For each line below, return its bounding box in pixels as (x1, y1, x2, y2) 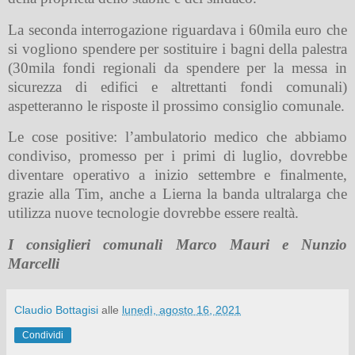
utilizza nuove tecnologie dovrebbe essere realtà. (8, 204, 299, 222)
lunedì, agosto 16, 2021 (122, 303, 241, 317)
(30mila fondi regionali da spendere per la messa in (8, 59, 347, 76)
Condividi (22, 330, 63, 342)
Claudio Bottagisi (14, 303, 98, 317)
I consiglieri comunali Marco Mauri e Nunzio (8, 236, 347, 254)
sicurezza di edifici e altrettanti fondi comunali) (8, 78, 347, 95)
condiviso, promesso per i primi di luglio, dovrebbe (8, 147, 347, 165)
